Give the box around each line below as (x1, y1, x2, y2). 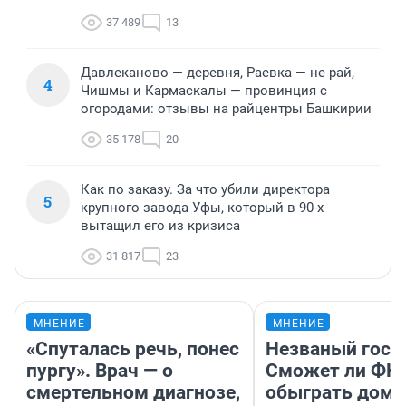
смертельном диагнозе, (26, 381, 240, 403)
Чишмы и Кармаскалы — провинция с (81, 82, 327, 99)
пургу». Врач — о (26, 359, 173, 382)
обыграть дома (266, 381, 404, 403)
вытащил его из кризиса (81, 217, 240, 234)
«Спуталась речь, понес (26, 337, 239, 360)
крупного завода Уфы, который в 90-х (81, 198, 324, 216)
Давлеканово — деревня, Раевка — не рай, (81, 63, 354, 81)
